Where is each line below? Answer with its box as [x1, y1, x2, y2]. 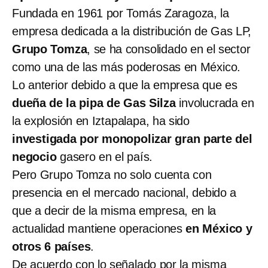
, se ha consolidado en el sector [87, 42, 251, 56]
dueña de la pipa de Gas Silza [12, 96, 176, 109]
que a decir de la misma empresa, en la [12, 203, 217, 217]
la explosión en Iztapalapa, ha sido [12, 114, 190, 127]
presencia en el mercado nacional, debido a [12, 185, 237, 199]
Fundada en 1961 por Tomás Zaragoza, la [12, 6, 229, 20]
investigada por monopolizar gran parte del [12, 132, 252, 145]
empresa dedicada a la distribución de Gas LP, [12, 24, 252, 38]
